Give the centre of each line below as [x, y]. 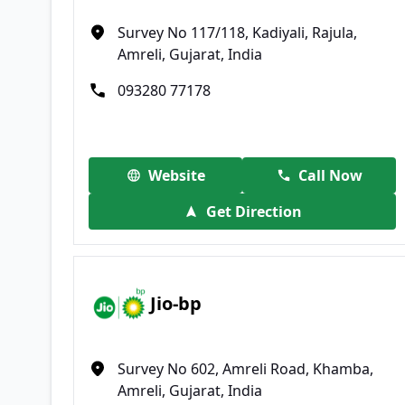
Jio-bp [176, 304]
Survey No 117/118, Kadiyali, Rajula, [237, 32]
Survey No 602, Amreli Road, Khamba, [245, 368]
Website [176, 175]
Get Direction [254, 211]
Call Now [330, 175]
